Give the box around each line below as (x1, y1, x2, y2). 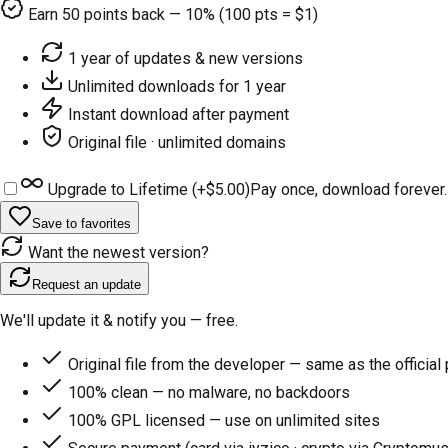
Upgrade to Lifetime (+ (44, 179, 206, 199)
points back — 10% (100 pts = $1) (80, 4, 318, 24)
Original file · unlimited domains (68, 132, 286, 152)
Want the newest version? (24, 242, 209, 262)
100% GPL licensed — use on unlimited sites (68, 410, 380, 430)
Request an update (32, 276, 141, 292)
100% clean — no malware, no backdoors (68, 382, 350, 402)
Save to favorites (32, 215, 131, 231)
